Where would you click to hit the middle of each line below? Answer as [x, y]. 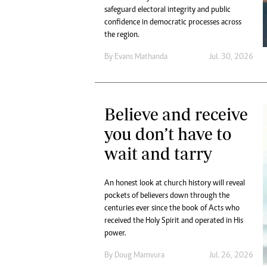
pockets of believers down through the [167, 196]
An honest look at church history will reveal [175, 183]
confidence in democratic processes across [173, 22]
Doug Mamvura [139, 255]
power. [115, 233]
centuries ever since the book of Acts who [172, 208]
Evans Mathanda [141, 57]
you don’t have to [168, 133]
